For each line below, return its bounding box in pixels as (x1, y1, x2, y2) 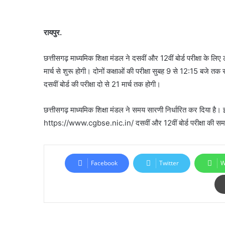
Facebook (91, 159, 118, 167)
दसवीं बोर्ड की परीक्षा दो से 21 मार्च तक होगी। (44, 79, 161, 89)
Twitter (159, 159, 179, 167)
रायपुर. (44, 28, 62, 37)
